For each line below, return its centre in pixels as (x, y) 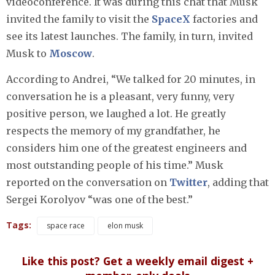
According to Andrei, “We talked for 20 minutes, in (131, 79)
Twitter (188, 183)
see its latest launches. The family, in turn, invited (130, 37)
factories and (224, 19)
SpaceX (171, 19)
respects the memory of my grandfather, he (113, 131)
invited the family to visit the (79, 19)
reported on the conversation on (88, 183)
